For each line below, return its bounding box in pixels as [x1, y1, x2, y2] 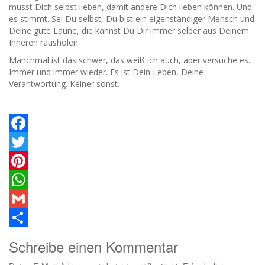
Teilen [9, 231, 32, 242]
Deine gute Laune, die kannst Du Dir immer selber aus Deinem [9, 25, 249, 36]
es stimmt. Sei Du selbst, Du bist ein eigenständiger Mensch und [9, 13, 254, 24]
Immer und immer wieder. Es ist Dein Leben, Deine [9, 66, 203, 77]
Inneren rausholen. [9, 37, 80, 48]
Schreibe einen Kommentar [9, 236, 178, 257]
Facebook [9, 136, 47, 147]
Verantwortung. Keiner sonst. [9, 78, 119, 89]
